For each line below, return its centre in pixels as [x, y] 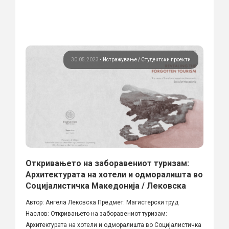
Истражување [120, 59]
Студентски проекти [166, 59]
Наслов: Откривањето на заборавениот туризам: [96, 213]
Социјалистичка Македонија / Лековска [106, 186]
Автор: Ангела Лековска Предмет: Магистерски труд [102, 202]
